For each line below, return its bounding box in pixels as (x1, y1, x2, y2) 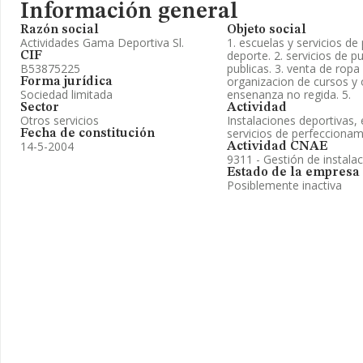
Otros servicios (20, 113, 99, 128)
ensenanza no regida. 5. (227, 87, 351, 102)
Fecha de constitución (20, 127, 155, 140)
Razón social (20, 23, 99, 36)
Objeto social (227, 23, 306, 36)
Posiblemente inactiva (227, 177, 342, 193)
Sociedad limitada (20, 87, 113, 102)
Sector (20, 101, 59, 114)
